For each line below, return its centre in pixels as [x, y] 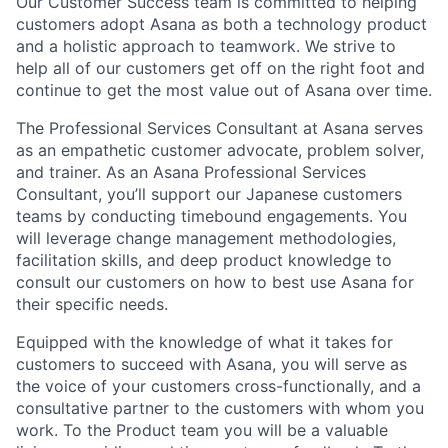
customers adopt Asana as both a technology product [221, 24]
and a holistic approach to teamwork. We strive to [206, 46]
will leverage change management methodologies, [206, 238]
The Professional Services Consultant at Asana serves [219, 128]
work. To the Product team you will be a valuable [202, 430]
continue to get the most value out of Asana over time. [224, 90]
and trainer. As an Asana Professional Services [191, 172]
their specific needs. [92, 304]
